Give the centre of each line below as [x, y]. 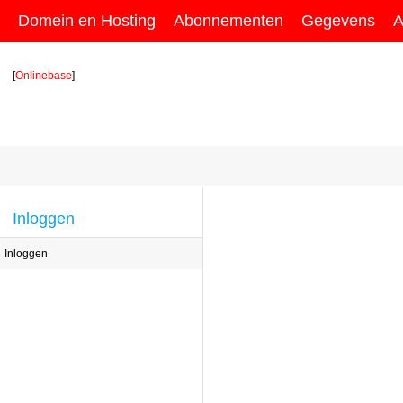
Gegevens [338, 21]
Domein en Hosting [87, 21]
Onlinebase [44, 76]
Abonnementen [228, 21]
